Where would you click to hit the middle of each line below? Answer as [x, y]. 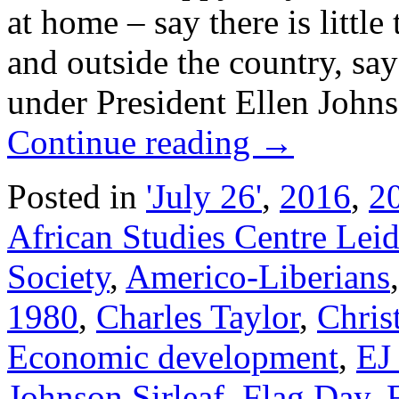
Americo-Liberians [258, 276]
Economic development [173, 356]
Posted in [72, 196]
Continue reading [133, 142]
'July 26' [204, 196]
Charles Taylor [198, 316]
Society [58, 276]
